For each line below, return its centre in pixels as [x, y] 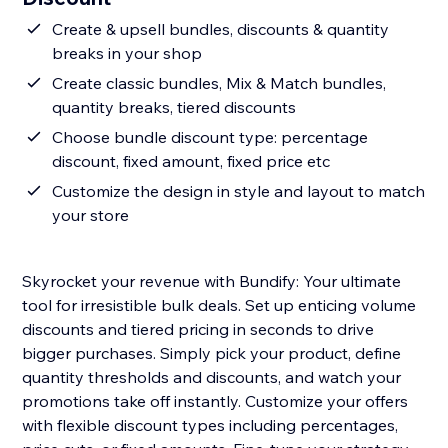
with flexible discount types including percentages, [210, 425]
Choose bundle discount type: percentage [210, 137]
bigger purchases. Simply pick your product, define [212, 353]
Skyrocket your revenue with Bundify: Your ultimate [212, 281]
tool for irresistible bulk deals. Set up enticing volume [219, 305]
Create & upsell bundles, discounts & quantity [221, 29]
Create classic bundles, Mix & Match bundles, [219, 83]
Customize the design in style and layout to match [239, 191]
